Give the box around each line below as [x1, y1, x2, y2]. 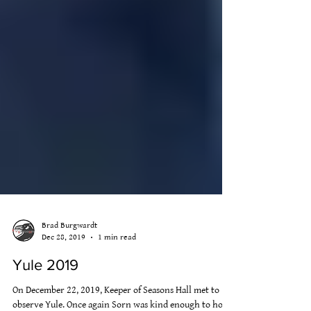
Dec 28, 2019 [42, 270, 85, 280]
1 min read [98, 270, 136, 280]
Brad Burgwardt [42, 258, 97, 269]
